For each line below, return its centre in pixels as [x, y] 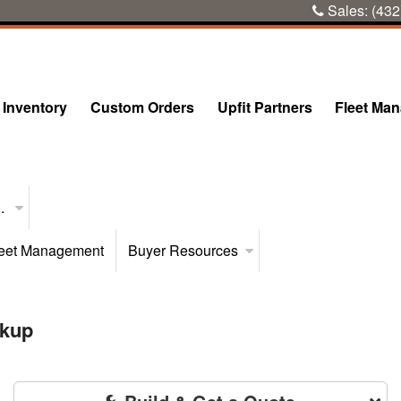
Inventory [35, 107]
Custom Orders [142, 107]
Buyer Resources [183, 250]
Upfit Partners [264, 107]
